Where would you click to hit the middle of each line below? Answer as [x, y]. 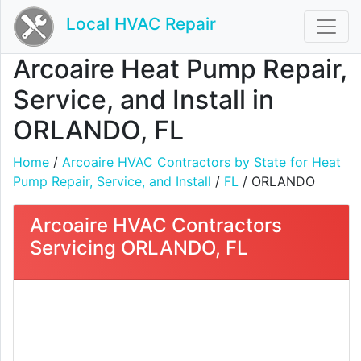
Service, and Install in [143, 100]
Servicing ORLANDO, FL [139, 248]
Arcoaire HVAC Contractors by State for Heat [201, 162]
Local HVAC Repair [141, 24]
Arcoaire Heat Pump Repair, [180, 69]
